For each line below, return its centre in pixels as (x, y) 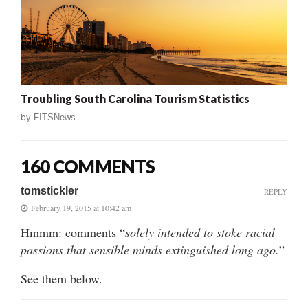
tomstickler (49, 190)
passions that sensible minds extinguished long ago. (150, 249)
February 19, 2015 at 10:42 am (81, 207)
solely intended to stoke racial (200, 232)
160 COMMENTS (88, 166)
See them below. (62, 278)
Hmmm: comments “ (73, 232)
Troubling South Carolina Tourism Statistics (135, 98)
